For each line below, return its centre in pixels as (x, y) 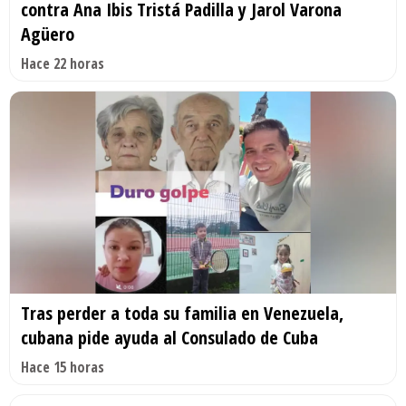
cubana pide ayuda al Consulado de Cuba (169, 338)
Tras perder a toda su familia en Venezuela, (182, 314)
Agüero (48, 34)
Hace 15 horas (63, 367)
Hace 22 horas (63, 63)
